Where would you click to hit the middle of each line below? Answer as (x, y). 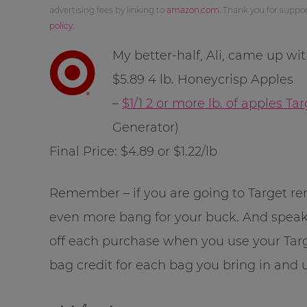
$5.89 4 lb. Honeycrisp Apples (203, 79)
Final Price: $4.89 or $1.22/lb (133, 151)
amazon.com (193, 10)
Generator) (146, 127)
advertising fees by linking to (108, 10)
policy (61, 25)
